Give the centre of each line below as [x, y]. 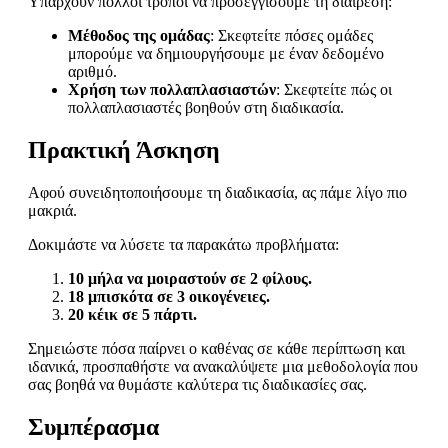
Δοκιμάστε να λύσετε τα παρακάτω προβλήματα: [183, 244]
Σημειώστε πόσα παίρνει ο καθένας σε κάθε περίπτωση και [216, 348]
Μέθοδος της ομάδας [139, 36]
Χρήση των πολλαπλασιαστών [172, 90]
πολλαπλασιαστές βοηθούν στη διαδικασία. [206, 108]
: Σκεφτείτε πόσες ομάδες [291, 36]
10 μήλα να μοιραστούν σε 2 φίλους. [190, 278]
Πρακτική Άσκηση [124, 150]
